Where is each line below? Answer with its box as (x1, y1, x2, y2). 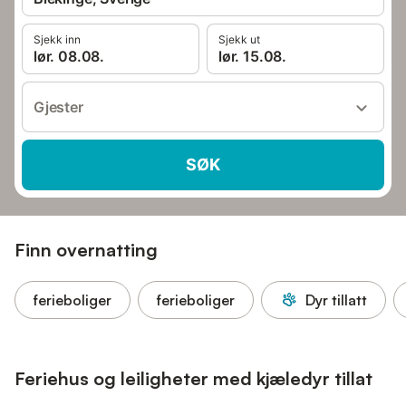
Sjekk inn (34, 33, 81, 46)
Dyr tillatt (305, 291, 367, 309)
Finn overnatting (14, 238, 158, 261)
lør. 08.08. (34, 47, 105, 65)
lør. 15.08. (218, 47, 287, 65)
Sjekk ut (218, 33, 260, 46)
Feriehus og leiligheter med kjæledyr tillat (14, 367, 372, 390)
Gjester (34, 98, 83, 116)
